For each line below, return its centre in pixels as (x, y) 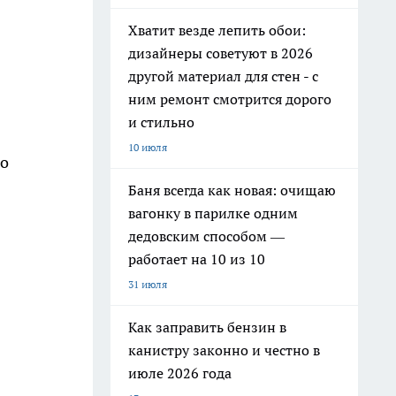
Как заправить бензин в (207, 327)
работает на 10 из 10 (197, 259)
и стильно (161, 122)
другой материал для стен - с (223, 76)
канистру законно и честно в (224, 350)
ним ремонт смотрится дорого (230, 99)
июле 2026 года (180, 373)
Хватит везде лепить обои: (217, 30)
